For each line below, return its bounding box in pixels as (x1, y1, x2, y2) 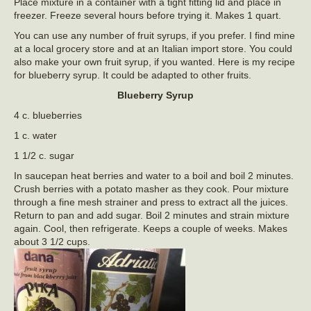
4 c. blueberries (14, 110, 82, 121)
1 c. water (14, 130, 57, 142)
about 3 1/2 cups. (14, 236, 90, 248)
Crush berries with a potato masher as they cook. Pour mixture (14, 183, 289, 195)
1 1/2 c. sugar (14, 150, 74, 162)
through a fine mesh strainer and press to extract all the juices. (14, 196, 288, 208)
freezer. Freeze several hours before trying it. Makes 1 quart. (14, 10, 281, 22)
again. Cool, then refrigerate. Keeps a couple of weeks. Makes (14, 223, 287, 235)
